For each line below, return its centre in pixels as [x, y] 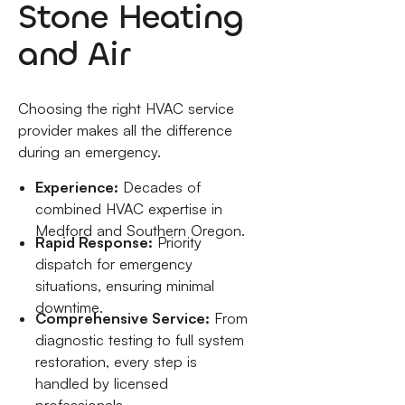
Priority [178, 242]
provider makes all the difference [125, 131]
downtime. [70, 307]
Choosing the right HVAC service [126, 109]
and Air [73, 53]
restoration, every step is [117, 362]
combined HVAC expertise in [129, 209]
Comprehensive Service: [123, 319]
